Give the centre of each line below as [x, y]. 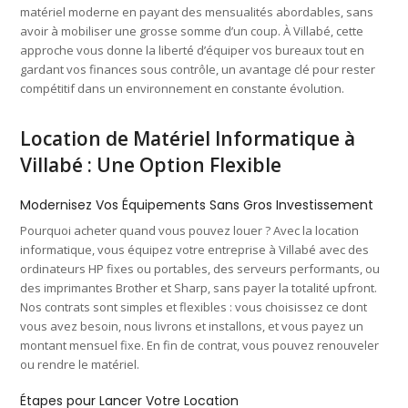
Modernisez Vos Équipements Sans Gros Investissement [197, 204]
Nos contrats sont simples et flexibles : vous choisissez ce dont [194, 306]
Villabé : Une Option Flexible [151, 164]
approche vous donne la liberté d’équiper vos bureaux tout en [193, 50]
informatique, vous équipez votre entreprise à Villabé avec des [195, 249]
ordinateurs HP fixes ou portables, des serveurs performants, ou [200, 268]
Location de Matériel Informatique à [188, 138]
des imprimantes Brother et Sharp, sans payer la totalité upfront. [199, 287]
